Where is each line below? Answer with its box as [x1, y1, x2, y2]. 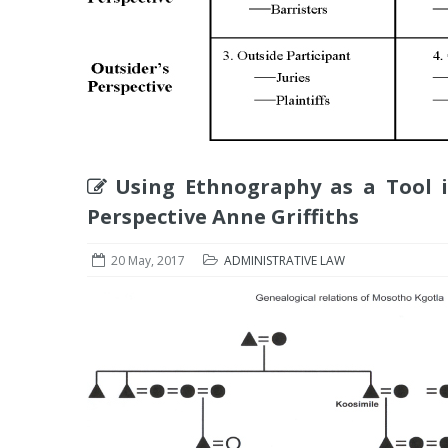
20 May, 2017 [111, 252, 185, 269]
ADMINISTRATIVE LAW [224, 252, 345, 269]
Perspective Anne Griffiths [87, 203, 359, 230]
